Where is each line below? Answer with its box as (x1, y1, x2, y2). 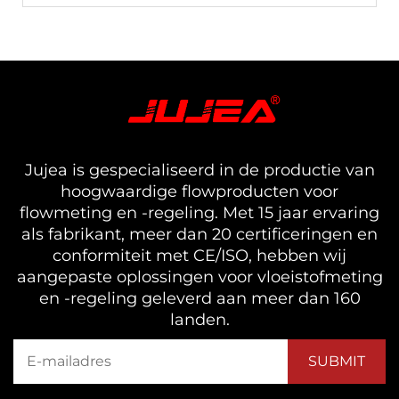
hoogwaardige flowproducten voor (61, 181, 338, 201)
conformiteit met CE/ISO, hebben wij (53, 245, 346, 265)
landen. (169, 309, 230, 330)
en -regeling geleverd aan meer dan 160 (38, 288, 361, 308)
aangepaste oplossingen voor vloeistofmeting (16, 266, 383, 287)
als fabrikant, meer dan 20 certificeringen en (21, 224, 378, 244)
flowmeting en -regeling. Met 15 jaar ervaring (20, 202, 379, 223)
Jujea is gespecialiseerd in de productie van (24, 159, 375, 180)
